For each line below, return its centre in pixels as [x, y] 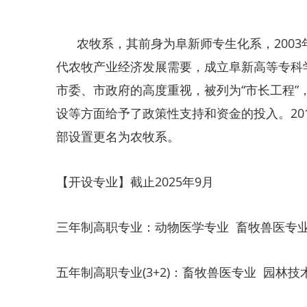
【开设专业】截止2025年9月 [135, 182]
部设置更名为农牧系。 [118, 136]
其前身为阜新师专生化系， [200, 43]
